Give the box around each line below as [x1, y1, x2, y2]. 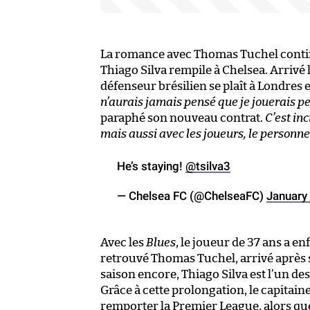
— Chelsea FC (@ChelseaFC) [117, 188, 266, 203]
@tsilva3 [185, 158, 230, 173]
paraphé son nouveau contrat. [100, 111, 265, 124]
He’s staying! [117, 158, 185, 173]
